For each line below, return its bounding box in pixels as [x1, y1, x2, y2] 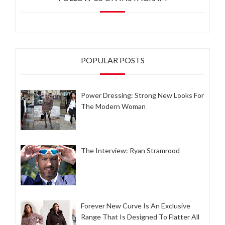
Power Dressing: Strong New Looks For [81, 91, 204, 100]
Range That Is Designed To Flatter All [81, 212, 199, 221]
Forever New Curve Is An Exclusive [81, 201, 190, 210]
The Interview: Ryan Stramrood [81, 146, 180, 155]
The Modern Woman [81, 102, 146, 111]
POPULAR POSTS [80, 55, 145, 65]
